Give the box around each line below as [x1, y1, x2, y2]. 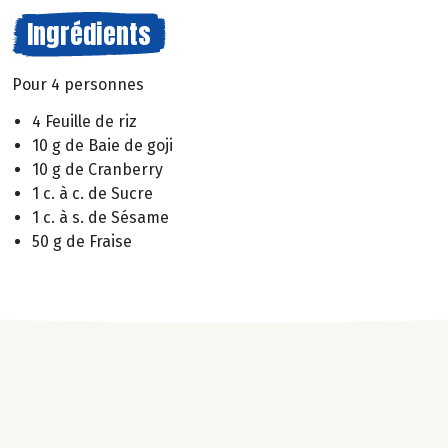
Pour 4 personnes [12, 75, 144, 94]
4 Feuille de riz [32, 111, 137, 131]
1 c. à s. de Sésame [32, 207, 169, 227]
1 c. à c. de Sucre [32, 183, 153, 203]
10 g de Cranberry [32, 159, 163, 179]
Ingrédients [27, 14, 151, 54]
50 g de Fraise [32, 231, 132, 251]
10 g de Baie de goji [32, 135, 173, 155]
